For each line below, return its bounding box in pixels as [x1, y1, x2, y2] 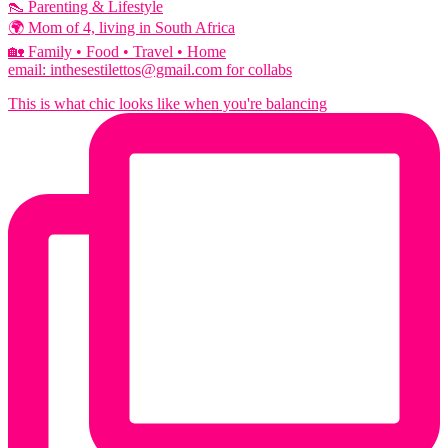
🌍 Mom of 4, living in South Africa [8, 19, 235, 37]
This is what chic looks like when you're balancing [8, 95, 327, 113]
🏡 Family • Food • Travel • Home [8, 43, 226, 61]
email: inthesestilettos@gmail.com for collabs [8, 61, 292, 79]
